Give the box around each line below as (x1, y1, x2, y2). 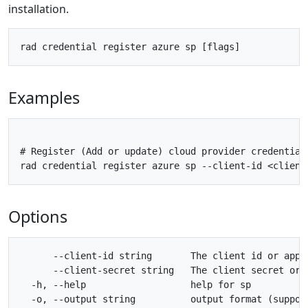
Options (8, 205, 67, 228)
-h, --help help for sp (20, 278, 251, 290)
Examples (8, 86, 80, 109)
